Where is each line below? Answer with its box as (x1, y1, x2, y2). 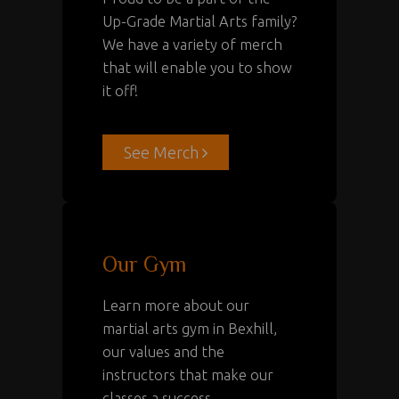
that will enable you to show (102, 60, 292, 77)
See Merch (117, 143, 202, 162)
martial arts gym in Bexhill (102, 321, 273, 338)
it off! (102, 83, 138, 100)
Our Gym (102, 252, 186, 277)
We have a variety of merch (102, 37, 282, 53)
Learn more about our (102, 297, 249, 314)
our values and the (102, 344, 224, 361)
